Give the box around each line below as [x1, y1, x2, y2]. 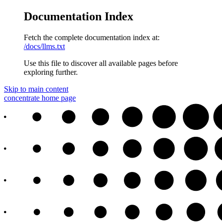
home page [40, 93, 76, 102]
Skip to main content [4, 84, 68, 93]
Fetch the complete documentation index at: [24, 33, 160, 42]
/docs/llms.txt [24, 42, 65, 51]
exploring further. [24, 67, 78, 76]
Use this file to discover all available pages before [24, 58, 178, 67]
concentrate [4, 93, 40, 102]
